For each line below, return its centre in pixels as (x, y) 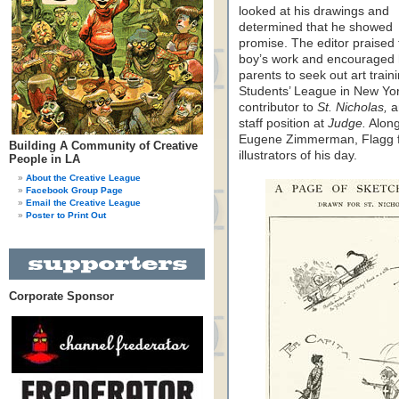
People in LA (45, 159)
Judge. (347, 123)
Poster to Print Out (66, 215)
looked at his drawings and (314, 11)
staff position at (283, 123)
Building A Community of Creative (103, 146)
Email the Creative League (83, 203)
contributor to (278, 107)
